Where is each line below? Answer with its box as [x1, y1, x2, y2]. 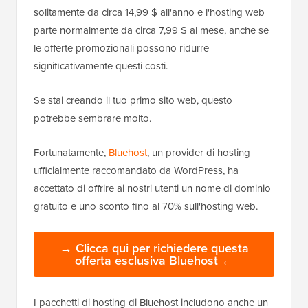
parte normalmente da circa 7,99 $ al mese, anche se [34, 22, 269, 38]
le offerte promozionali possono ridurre [34, 40, 209, 56]
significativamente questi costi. [34, 58, 168, 74]
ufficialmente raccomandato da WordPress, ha [34, 162, 239, 178]
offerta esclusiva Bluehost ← [74, 251, 234, 269]
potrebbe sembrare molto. [34, 110, 151, 126]
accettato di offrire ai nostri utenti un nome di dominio [34, 180, 271, 196]
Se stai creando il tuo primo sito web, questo [34, 92, 232, 108]
